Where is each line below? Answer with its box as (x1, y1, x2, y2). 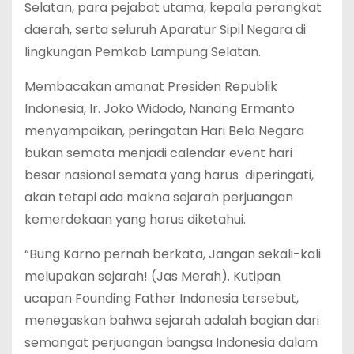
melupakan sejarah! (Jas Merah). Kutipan (24, 267, 281, 285)
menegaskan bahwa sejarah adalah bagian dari (24, 311, 319, 330)
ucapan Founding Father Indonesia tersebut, (24, 289, 299, 307)
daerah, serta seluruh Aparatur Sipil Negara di (24, 21, 306, 39)
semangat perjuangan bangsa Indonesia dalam (24, 333, 318, 352)
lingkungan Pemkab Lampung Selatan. (24, 43, 261, 61)
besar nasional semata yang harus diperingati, (24, 166, 314, 184)
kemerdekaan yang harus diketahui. (24, 210, 246, 228)
